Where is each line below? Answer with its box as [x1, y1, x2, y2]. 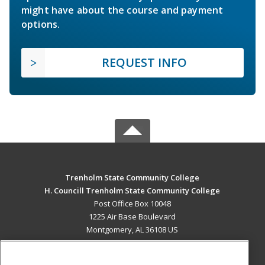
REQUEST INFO [102, 54, 187, 71]
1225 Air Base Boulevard [89, 211, 176, 222]
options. [21, 18, 60, 31]
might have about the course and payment [21, 4, 224, 17]
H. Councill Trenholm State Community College [44, 185, 221, 196]
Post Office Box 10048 [93, 198, 171, 209]
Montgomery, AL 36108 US [86, 224, 179, 235]
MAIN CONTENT [99, 248, 166, 260]
